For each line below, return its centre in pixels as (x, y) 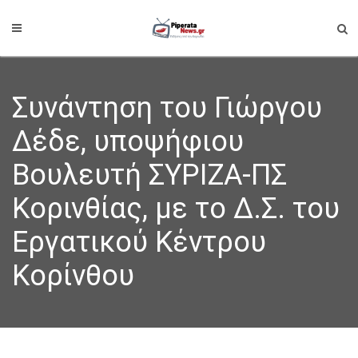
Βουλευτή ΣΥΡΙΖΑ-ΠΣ (149, 175)
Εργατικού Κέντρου (139, 242)
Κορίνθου (73, 276)
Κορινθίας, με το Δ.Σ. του (176, 209)
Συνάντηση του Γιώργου (167, 108)
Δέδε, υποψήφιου (128, 141)
